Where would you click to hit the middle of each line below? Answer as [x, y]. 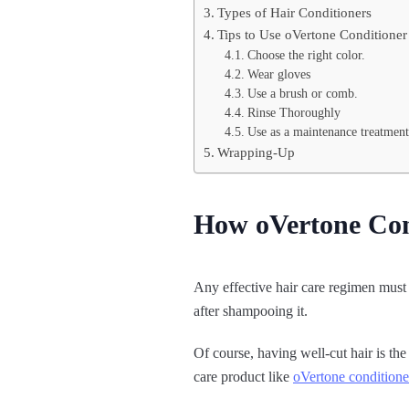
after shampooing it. [251, 311]
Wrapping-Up [257, 152]
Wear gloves [278, 75]
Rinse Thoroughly [294, 113]
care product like [243, 377]
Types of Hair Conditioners [295, 13]
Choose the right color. [306, 56]
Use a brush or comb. [302, 94]
